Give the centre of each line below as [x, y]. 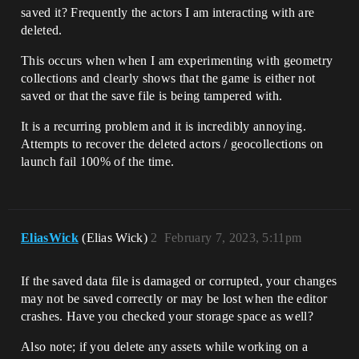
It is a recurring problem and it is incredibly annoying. [163, 126]
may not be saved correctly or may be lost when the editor [174, 298]
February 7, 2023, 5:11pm [233, 238]
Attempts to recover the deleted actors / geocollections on [172, 144]
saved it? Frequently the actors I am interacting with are [168, 12]
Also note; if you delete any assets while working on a [165, 347]
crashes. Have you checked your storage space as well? [167, 316]
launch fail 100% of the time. [98, 161]
